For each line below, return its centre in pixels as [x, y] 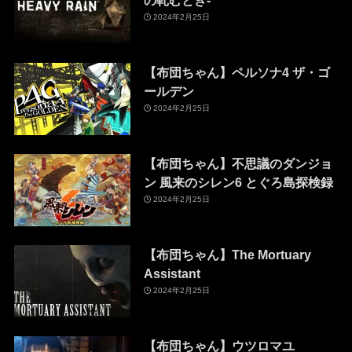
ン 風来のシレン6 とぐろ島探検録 [238, 182]
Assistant [172, 273]
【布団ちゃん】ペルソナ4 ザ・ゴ [236, 73]
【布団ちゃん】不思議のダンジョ [238, 163]
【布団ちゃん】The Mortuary [227, 254]
